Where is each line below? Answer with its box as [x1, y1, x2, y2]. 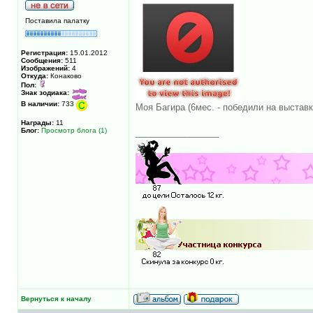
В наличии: [21, 99, 59, 108]
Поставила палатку [25, 16, 89, 24]
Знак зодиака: [21, 88, 69, 96]
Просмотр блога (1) [41, 126, 107, 134]
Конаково [48, 71, 82, 80]
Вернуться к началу [21, 294, 92, 303]
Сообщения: [21, 56, 63, 64]
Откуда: [21, 71, 48, 80]
